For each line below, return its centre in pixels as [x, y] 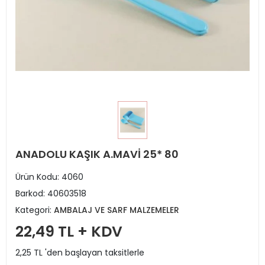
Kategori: [35, 210]
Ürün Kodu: [38, 177]
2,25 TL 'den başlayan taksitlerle [80, 252]
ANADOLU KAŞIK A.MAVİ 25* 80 [97, 154]
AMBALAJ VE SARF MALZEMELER [117, 210]
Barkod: [31, 193]
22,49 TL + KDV [69, 231]
